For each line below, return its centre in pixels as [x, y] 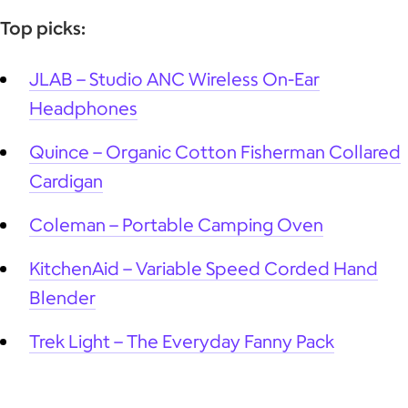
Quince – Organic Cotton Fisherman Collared [215, 151]
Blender [62, 297]
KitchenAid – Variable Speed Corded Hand [204, 268]
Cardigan [66, 180]
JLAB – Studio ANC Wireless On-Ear [174, 78]
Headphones [83, 107]
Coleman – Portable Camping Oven [176, 224]
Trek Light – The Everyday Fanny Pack [182, 341]
